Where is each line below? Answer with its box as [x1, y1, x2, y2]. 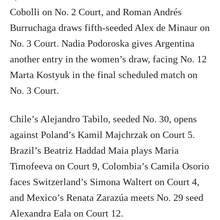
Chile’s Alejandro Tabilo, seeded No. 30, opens [10, 113, 197, 125]
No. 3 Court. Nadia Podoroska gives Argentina [10, 38, 194, 49]
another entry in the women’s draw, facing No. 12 [10, 54, 207, 65]
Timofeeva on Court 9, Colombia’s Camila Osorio [10, 161, 209, 172]
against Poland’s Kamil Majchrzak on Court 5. [10, 129, 195, 140]
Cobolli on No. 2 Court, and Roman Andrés [10, 6, 182, 18]
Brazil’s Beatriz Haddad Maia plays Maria [10, 145, 179, 156]
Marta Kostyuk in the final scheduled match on [10, 69, 197, 81]
